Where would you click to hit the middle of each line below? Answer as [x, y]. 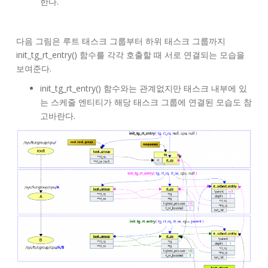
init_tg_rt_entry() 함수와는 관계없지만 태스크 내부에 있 [144, 89]
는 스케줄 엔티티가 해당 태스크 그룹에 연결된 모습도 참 [146, 102]
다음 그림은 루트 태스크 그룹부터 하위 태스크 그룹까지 [121, 41]
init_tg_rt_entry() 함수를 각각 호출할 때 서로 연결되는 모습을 [130, 55]
